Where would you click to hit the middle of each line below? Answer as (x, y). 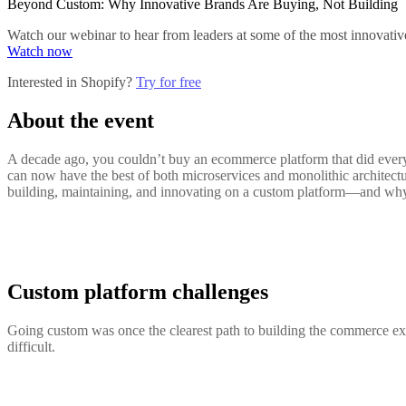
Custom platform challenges (138, 291)
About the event (81, 121)
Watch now (40, 52)
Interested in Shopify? (72, 82)
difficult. (31, 346)
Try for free (169, 82)
